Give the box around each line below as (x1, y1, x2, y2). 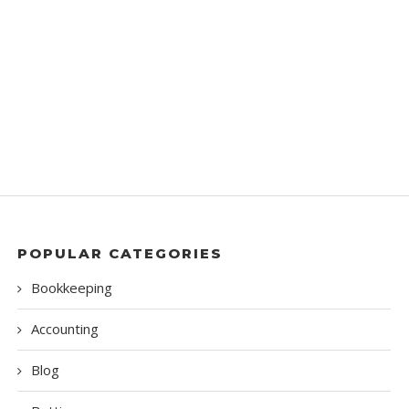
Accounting (30, 320, 99, 339)
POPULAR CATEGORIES (16, 245, 223, 263)
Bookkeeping (30, 278, 112, 298)
